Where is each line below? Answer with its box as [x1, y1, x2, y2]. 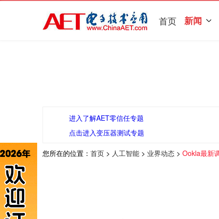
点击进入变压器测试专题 [68, 128, 144, 137]
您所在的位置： [43, 148, 90, 158]
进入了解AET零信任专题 [68, 113, 144, 123]
